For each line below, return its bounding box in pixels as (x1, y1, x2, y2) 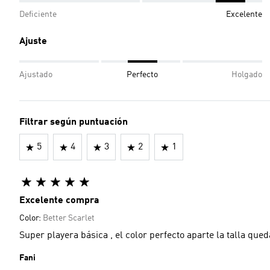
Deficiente (19, 10, 57, 19)
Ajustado (19, 71, 52, 79)
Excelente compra (19, 196, 99, 206)
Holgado (231, 71, 262, 79)
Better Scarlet (43, 214, 95, 222)
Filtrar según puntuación (19, 118, 128, 127)
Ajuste (19, 37, 47, 46)
